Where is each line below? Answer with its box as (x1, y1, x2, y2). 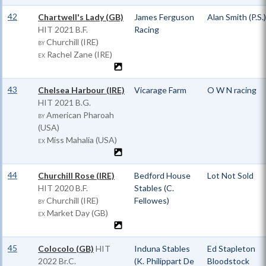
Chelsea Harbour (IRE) (38, 85, 125, 95)
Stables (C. (134, 183, 174, 193)
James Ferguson (134, 12, 194, 22)
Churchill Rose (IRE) (38, 170, 115, 180)
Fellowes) (134, 195, 169, 205)
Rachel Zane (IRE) (45, 49, 112, 59)
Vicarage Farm (134, 85, 186, 95)
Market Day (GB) (45, 208, 108, 218)
